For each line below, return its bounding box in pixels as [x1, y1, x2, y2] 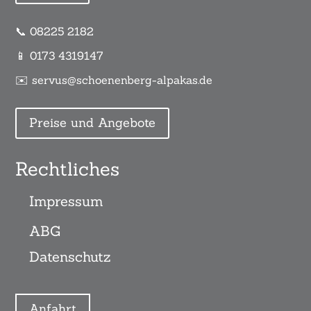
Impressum [29, 192, 104, 210]
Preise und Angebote [29, 115, 156, 131]
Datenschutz [29, 247, 111, 265]
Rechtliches [15, 156, 120, 180]
